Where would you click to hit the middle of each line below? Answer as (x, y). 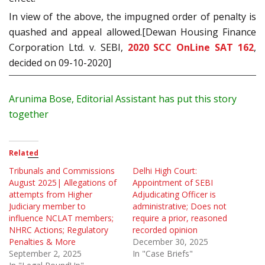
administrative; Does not (180, 206)
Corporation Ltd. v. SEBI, (68, 48)
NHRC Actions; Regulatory (59, 230)
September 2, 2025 (45, 254)
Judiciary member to (47, 206)
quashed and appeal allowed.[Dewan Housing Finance (132, 32)
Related (24, 153)
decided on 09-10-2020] (60, 63)
